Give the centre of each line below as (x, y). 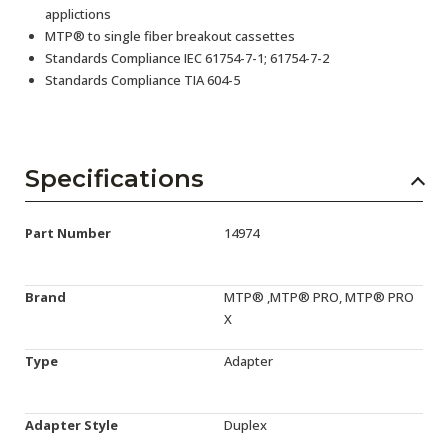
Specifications (114, 178)
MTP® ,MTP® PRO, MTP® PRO (319, 297)
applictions (78, 14)
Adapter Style (71, 425)
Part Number (68, 233)
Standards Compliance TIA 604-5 (142, 80)
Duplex (245, 425)
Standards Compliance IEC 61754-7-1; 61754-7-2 (187, 58)
